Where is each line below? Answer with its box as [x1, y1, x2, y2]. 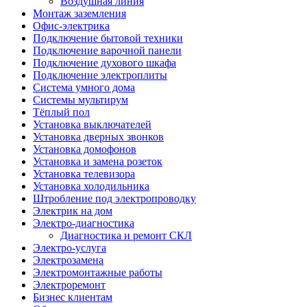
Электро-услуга [33, 242, 106, 254]
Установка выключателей [33, 119, 151, 131]
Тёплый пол [33, 106, 90, 119]
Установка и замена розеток [33, 156, 162, 168]
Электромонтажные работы [33, 267, 162, 279]
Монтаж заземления [33, 8, 126, 20]
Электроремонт [33, 279, 106, 291]
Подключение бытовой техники [33, 32, 183, 45]
